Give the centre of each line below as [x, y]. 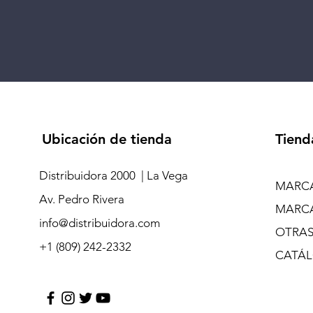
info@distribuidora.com [99, 223]
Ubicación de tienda [107, 139]
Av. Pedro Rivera [83, 199]
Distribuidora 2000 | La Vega [113, 175]
